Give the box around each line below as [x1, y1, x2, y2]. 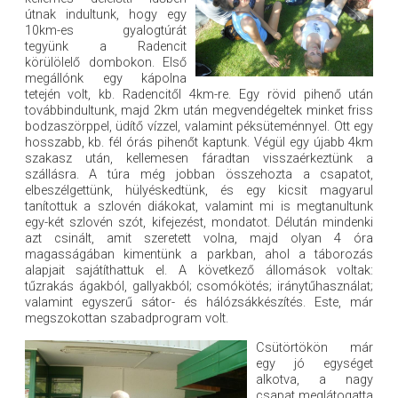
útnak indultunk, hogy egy [24, 7, 187, 23]
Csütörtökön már [255, 340, 374, 356]
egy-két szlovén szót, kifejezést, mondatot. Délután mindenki [24, 215, 374, 231]
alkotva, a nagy [255, 372, 374, 388]
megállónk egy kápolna [24, 71, 187, 87]
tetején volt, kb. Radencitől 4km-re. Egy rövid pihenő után [24, 87, 374, 103]
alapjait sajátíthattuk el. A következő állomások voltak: [24, 263, 374, 279]
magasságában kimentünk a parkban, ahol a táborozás [24, 247, 374, 263]
